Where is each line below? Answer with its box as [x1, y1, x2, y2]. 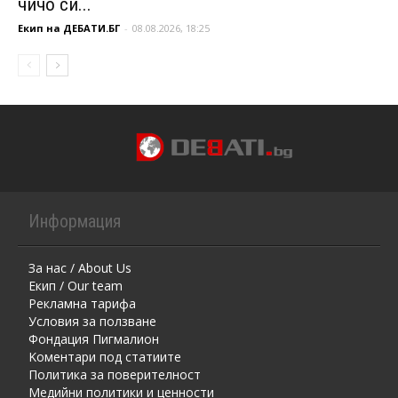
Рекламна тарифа [28, 295, 136, 313]
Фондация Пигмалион [28, 330, 159, 348]
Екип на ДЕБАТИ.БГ [18, 21, 120, 36]
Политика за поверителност [28, 366, 201, 384]
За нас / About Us [28, 259, 131, 277]
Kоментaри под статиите [28, 348, 181, 366]
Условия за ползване [28, 313, 156, 330]
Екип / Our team [28, 277, 123, 295]
